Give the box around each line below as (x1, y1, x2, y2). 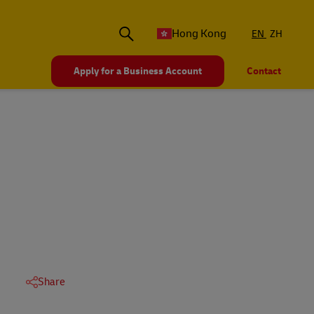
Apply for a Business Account (74, 65, 202, 78)
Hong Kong (172, 27, 226, 41)
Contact (247, 65, 281, 78)
